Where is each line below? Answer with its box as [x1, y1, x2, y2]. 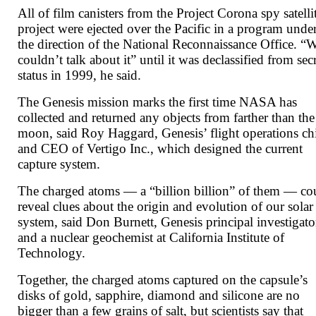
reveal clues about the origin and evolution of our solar [18, 199, 314, 214]
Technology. [18, 245, 86, 261]
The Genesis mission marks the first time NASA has [18, 95, 298, 110]
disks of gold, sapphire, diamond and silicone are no [18, 288, 300, 303]
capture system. [18, 157, 101, 172]
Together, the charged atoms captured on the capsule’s [18, 272, 308, 288]
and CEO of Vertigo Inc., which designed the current [18, 141, 303, 157]
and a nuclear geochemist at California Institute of [18, 230, 285, 245]
